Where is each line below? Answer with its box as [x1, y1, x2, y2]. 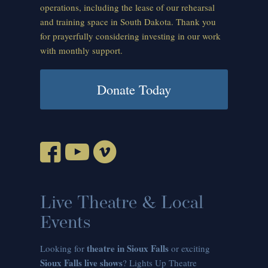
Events [40, 214, 91, 233]
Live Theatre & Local [40, 194, 204, 214]
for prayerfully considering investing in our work [40, 30, 221, 42]
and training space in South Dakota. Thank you [40, 16, 217, 28]
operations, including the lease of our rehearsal [40, 1, 215, 14]
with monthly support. [40, 44, 123, 57]
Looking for [40, 242, 87, 254]
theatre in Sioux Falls [87, 241, 169, 255]
